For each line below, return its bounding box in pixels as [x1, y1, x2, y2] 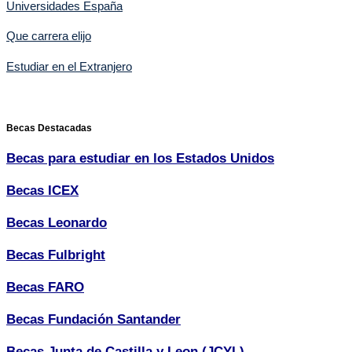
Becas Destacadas [6, 122, 92, 134]
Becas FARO [6, 280, 84, 295]
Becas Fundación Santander [6, 312, 181, 328]
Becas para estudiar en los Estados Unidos [6, 150, 274, 166]
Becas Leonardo [6, 214, 107, 230]
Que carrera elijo [6, 30, 91, 43]
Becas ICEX [6, 182, 79, 198]
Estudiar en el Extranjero [6, 60, 132, 73]
